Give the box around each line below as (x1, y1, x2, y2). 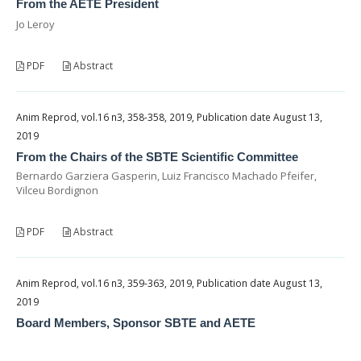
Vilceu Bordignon (16, 182, 98, 197)
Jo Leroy (16, 16, 55, 31)
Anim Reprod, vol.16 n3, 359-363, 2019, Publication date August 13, (16, 276, 322, 290)
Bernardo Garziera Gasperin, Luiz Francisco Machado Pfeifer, (16, 168, 317, 183)
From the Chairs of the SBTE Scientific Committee (16, 149, 298, 164)
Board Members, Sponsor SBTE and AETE (16, 315, 255, 330)
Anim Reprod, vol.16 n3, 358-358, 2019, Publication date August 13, (16, 110, 322, 124)
